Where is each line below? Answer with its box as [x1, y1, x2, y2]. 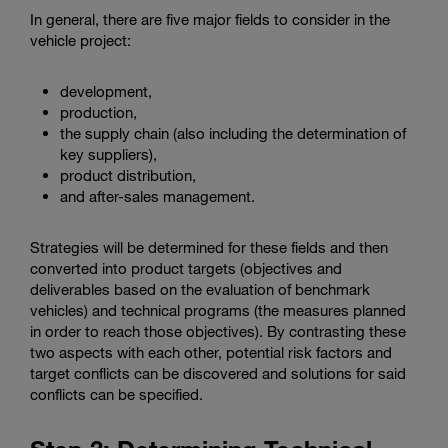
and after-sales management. [60, 187, 255, 206]
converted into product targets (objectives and [30, 259, 342, 278]
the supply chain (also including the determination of [60, 124, 406, 143]
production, [60, 103, 137, 122]
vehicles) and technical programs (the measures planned [30, 301, 406, 320]
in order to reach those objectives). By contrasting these [30, 322, 406, 341]
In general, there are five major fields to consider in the [30, 10, 390, 29]
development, [60, 82, 152, 101]
